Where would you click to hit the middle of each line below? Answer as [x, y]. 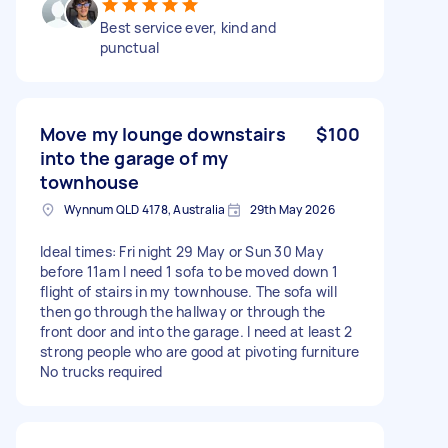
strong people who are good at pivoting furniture [199, 351]
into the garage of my [134, 157]
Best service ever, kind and [188, 27]
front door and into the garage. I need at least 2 [196, 331]
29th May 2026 [292, 209]
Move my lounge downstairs [163, 133]
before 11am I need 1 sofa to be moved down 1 [189, 271]
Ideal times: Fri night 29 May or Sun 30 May [182, 251]
